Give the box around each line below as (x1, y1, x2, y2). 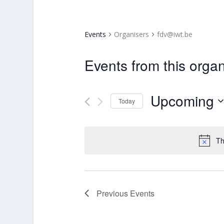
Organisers (114, 29, 149, 39)
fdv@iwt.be (157, 29, 193, 39)
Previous (96, 187, 130, 199)
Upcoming (150, 90, 214, 110)
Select (150, 111, 170, 120)
